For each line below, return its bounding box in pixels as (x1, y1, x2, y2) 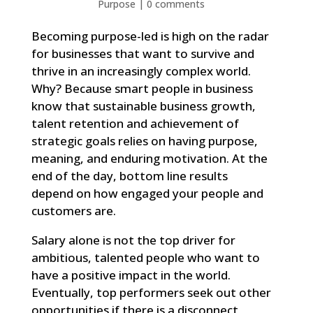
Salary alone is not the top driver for (31, 231, 235, 248)
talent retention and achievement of (31, 115, 239, 131)
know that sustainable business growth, (31, 97, 256, 114)
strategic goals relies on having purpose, (31, 132, 258, 149)
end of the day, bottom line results (31, 167, 228, 184)
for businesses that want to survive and (31, 45, 254, 61)
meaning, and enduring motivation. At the (31, 150, 268, 166)
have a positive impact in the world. (31, 266, 231, 283)
